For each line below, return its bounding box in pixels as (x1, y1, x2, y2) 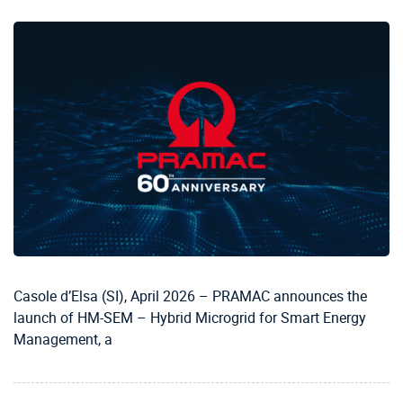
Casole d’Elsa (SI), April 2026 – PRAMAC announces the (13, 286, 367, 307)
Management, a (13, 329, 112, 350)
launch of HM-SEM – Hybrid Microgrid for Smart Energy (13, 308, 366, 328)
